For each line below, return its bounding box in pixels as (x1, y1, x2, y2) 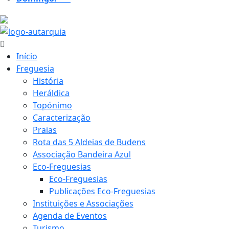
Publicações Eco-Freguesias (49, 186, 155, 197)
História (33, 75, 63, 87)
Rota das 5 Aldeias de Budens (33, 136, 146, 148)
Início (16, 51, 37, 62)
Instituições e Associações (33, 198, 133, 210)
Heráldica (33, 87, 70, 99)
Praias (33, 124, 57, 136)
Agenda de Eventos (33, 210, 107, 222)
